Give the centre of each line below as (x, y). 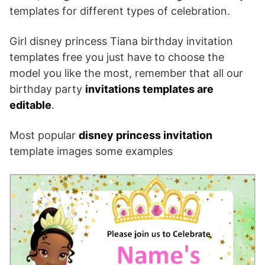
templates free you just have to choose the (117, 57)
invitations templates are (149, 89)
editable (30, 105)
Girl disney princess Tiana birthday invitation (121, 41)
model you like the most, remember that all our (126, 73)
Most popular (44, 135)
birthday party (47, 89)
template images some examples (91, 151)
